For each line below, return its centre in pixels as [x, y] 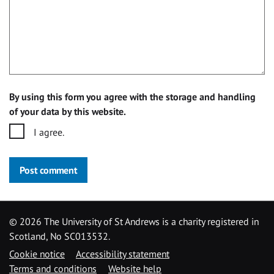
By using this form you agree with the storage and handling [132, 97]
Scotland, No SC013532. [60, 236]
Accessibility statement [123, 254]
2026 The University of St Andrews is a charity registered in [139, 221]
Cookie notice [37, 254]
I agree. [49, 132]
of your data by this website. [68, 112]
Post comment [48, 170]
